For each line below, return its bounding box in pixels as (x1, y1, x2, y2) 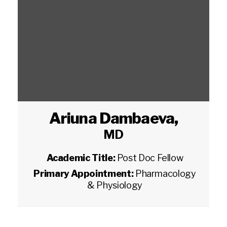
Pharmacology (135, 168, 196, 179)
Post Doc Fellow (117, 153, 183, 163)
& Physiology (87, 180, 142, 191)
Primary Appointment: (33, 168, 135, 179)
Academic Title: (46, 153, 117, 163)
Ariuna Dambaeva (49, 109, 175, 127)
